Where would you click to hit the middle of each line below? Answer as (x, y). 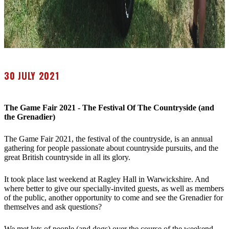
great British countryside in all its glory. (69, 157)
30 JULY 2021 (32, 76)
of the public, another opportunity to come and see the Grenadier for (113, 198)
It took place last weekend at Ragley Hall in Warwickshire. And (107, 179)
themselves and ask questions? (54, 207)
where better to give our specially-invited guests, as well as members (114, 188)
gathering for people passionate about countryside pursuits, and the (111, 148)
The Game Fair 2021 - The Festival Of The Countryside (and (109, 108)
